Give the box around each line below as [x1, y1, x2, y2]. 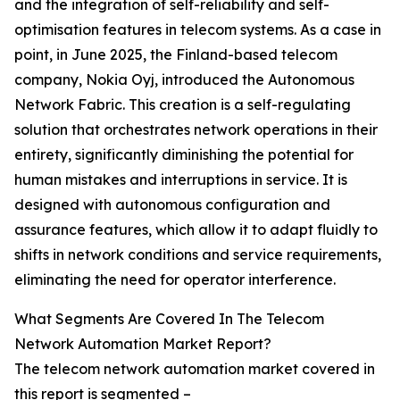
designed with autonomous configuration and [14, 196, 330, 214]
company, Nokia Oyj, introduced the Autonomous [14, 71, 354, 89]
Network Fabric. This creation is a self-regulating [14, 96, 351, 114]
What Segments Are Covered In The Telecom [14, 310, 324, 329]
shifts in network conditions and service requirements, [14, 246, 381, 264]
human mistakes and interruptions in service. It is [14, 171, 347, 189]
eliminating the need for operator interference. [14, 271, 336, 289]
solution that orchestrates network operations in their [14, 121, 378, 139]
